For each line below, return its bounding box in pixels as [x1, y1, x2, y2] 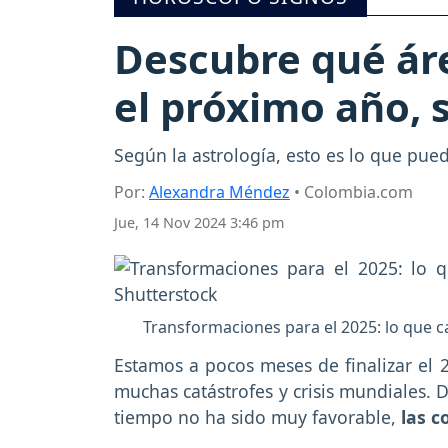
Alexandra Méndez [149, 181, 290, 204]
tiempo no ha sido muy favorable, [114, 404, 396, 429]
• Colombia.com [290, 181, 413, 204]
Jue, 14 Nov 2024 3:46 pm [114, 213, 284, 233]
